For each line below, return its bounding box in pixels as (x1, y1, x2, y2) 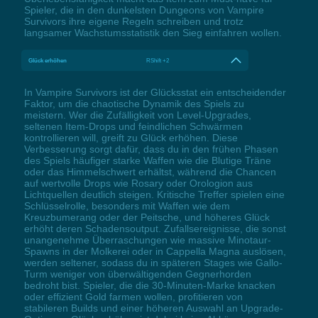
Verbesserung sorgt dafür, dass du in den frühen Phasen (23, 143, 278, 155)
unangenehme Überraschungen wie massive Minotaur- (23, 234, 271, 246)
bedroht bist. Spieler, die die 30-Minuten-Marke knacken (23, 279, 275, 291)
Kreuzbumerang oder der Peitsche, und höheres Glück (23, 211, 270, 223)
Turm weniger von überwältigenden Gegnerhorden (23, 268, 251, 280)
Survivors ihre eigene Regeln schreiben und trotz (23, 15, 243, 27)
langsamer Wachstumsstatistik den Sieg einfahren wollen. (23, 26, 282, 38)
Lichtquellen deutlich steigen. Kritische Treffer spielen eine (23, 188, 285, 200)
